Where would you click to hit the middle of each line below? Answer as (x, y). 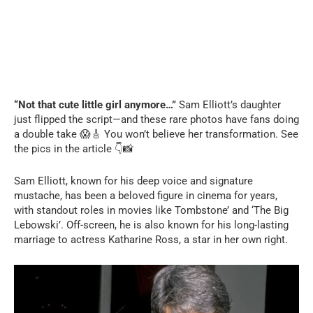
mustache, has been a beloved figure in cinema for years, (146, 195)
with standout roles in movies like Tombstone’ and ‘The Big (151, 210)
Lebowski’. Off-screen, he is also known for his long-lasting (151, 225)
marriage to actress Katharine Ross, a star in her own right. (151, 239)
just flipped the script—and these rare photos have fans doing (156, 119)
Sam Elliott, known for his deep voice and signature (133, 181)
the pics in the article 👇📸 (74, 148)
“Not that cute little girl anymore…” (95, 104)
